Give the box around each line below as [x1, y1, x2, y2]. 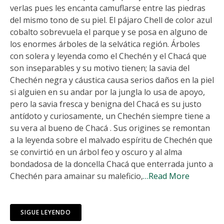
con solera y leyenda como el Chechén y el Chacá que [10, 50, 206, 61]
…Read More [143, 170, 189, 181]
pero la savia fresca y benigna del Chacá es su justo [10, 98, 201, 109]
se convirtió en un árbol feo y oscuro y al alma [10, 146, 182, 157]
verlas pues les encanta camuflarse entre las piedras [10, 2, 205, 13]
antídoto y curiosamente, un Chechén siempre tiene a [10, 110, 210, 121]
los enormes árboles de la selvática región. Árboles [10, 38, 200, 49]
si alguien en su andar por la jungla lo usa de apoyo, [10, 86, 205, 97]
